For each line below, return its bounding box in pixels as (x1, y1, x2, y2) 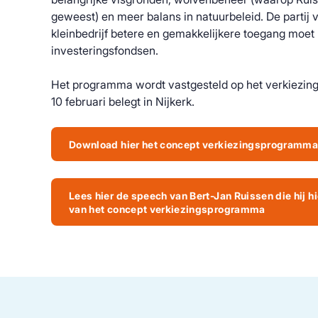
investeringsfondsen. (51, 43, 158, 57)
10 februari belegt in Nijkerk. (51, 94, 194, 109)
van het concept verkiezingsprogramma (69, 202, 265, 215)
